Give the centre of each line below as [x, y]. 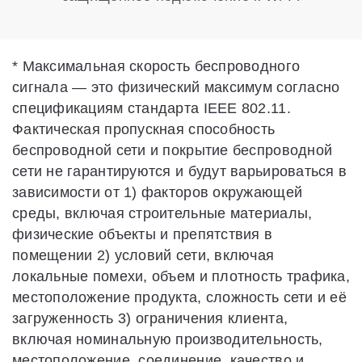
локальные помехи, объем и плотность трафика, [181, 277]
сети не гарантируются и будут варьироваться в [180, 172]
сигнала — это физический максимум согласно [176, 88]
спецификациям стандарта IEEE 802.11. [152, 109]
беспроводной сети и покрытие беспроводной [173, 151]
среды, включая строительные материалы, [162, 214]
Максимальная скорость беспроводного [159, 67]
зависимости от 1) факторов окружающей [158, 193]
